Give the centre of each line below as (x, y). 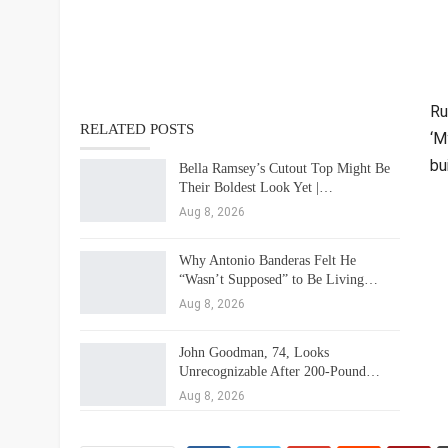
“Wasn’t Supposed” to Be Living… (278, 279)
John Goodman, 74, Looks (253, 352)
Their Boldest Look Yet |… (255, 187)
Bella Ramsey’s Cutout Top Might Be (284, 168)
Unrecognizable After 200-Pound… (279, 371)
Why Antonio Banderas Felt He (267, 260)
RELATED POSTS (136, 128)
